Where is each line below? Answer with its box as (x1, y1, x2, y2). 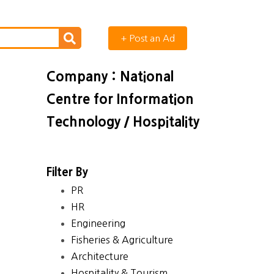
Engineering (71, 218, 125, 228)
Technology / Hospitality (46, 115, 199, 128)
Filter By (46, 166, 88, 178)
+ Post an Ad (120, 34, 175, 43)
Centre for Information (46, 92, 194, 106)
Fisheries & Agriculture (71, 235, 173, 245)
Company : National (46, 70, 174, 83)
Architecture (71, 251, 128, 261)
